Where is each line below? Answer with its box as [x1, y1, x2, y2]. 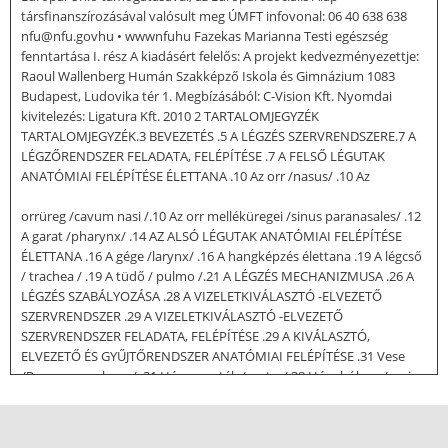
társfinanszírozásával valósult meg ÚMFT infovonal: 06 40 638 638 [21, 6, 407, 25]
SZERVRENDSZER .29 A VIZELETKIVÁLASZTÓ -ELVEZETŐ [21, 306, 343, 325]
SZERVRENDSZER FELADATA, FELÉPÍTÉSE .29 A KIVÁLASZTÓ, [21, 326, 370, 345]
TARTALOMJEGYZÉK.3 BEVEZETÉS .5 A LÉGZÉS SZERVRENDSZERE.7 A [21, 126, 416, 145]
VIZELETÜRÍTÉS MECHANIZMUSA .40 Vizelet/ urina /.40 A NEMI [21, 406, 388, 425]
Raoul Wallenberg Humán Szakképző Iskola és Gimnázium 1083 [21, 66, 395, 85]
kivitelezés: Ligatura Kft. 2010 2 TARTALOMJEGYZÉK [21, 106, 319, 125]
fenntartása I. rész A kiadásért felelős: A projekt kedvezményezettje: [21, 46, 419, 65]
